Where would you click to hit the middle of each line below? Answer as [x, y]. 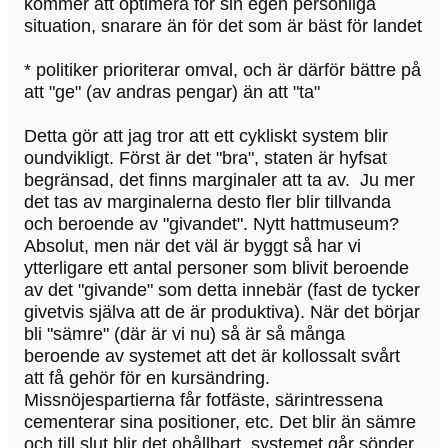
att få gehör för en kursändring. [147, 378]
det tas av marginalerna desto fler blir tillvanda [207, 202]
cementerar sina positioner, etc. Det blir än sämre [220, 422]
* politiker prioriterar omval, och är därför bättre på [222, 70]
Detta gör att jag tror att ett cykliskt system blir [206, 136]
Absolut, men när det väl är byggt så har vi [192, 246]
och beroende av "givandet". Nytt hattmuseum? [211, 224]
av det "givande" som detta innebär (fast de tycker [222, 290]
